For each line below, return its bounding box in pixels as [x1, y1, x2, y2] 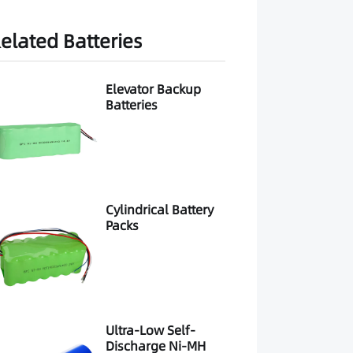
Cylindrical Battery [106, 201, 214, 218]
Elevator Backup [106, 80, 201, 98]
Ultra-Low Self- [106, 321, 195, 339]
